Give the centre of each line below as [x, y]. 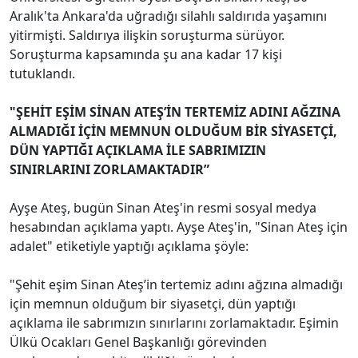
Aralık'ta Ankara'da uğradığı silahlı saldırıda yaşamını [168, 16]
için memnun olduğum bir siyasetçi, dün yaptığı [153, 303]
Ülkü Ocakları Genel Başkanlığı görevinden [138, 342]
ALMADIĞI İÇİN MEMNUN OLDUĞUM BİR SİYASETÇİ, [173, 131]
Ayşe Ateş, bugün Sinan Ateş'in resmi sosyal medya [163, 207]
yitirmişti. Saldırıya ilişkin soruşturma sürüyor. [147, 35]
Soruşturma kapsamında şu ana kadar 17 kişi [146, 54]
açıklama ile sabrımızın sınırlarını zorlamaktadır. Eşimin [174, 322]
